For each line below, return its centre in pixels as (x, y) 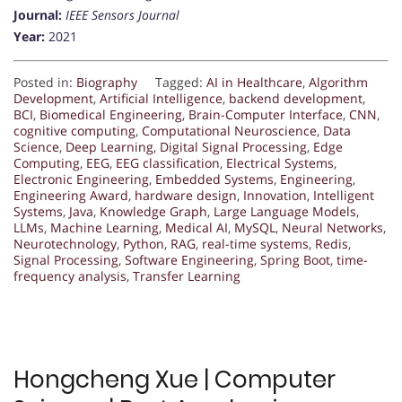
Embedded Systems (214, 179)
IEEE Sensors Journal (122, 14)
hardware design (186, 195)
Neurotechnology (65, 243)
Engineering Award (71, 195)
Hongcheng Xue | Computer (175, 379)
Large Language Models (285, 211)
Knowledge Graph (153, 211)
